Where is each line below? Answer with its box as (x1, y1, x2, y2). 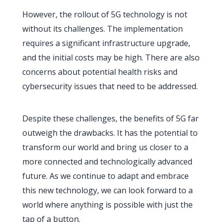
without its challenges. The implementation (22, 23, 183, 34)
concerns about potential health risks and (22, 66, 177, 77)
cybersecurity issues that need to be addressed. (22, 81, 198, 92)
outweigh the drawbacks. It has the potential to (22, 127, 198, 138)
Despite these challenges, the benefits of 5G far (22, 113, 199, 124)
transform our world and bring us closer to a (22, 142, 188, 153)
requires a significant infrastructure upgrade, (22, 38, 190, 49)
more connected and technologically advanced (22, 156, 192, 167)
